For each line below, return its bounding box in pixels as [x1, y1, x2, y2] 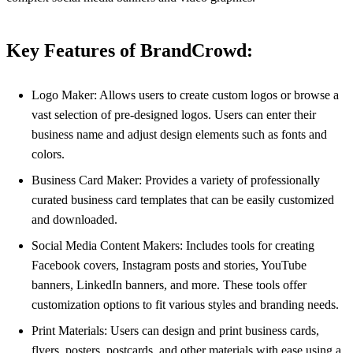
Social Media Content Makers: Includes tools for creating [32, 239, 314, 253]
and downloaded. [32, 213, 117, 227]
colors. [32, 147, 65, 162]
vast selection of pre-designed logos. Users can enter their [32, 108, 316, 122]
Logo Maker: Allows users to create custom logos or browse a [32, 88, 339, 102]
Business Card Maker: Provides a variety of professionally [32, 173, 320, 188]
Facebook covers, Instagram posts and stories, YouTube [32, 258, 307, 273]
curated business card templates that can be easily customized [32, 193, 334, 207]
